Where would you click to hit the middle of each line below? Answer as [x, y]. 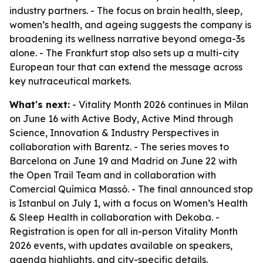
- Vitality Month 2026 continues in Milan [159, 104]
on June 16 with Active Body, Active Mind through [121, 119]
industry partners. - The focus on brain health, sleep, [126, 11]
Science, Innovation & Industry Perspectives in [114, 133]
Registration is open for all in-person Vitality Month [124, 231]
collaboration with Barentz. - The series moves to [119, 147]
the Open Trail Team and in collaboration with [113, 175]
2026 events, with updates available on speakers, [121, 245]
